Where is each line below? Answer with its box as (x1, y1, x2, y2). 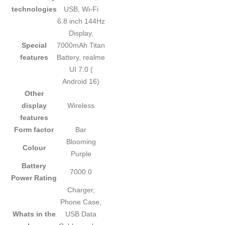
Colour (22, 144, 46, 152)
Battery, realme (57, 53, 105, 62)
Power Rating (11, 174, 57, 182)
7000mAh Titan (57, 41, 105, 50)
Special (21, 41, 47, 50)
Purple (70, 150, 91, 158)
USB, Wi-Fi (63, 5, 98, 14)
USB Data (65, 210, 97, 218)
